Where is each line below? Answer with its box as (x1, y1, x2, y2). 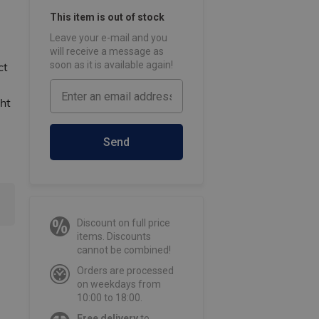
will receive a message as (49, 46, 164, 58)
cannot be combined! (76, 244, 171, 256)
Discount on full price (76, 217, 170, 229)
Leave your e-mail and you (49, 32, 167, 44)
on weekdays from (76, 278, 161, 291)
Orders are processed (76, 265, 174, 277)
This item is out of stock (49, 11, 164, 23)
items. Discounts (76, 231, 151, 243)
